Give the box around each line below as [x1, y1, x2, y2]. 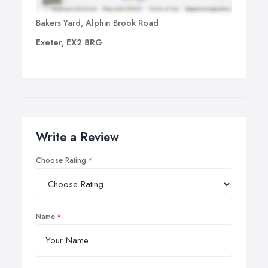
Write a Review [36, 129, 119, 147]
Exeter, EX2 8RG [36, 36, 102, 49]
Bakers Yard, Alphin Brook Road [36, 17, 159, 29]
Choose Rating [36, 155, 86, 166]
